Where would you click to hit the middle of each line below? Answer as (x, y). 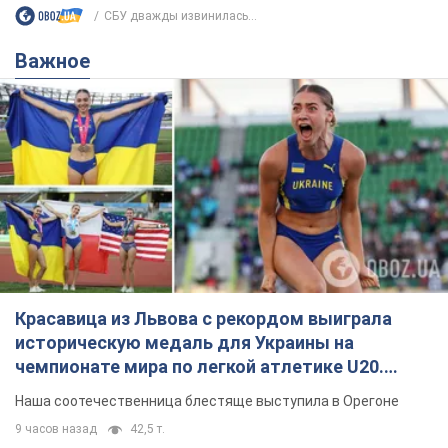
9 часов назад (56, 429)
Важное (59, 61)
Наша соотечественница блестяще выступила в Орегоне (207, 401)
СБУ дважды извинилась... (180, 15)
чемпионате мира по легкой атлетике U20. (199, 367)
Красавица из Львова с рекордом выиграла (203, 319)
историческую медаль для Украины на (184, 343)
